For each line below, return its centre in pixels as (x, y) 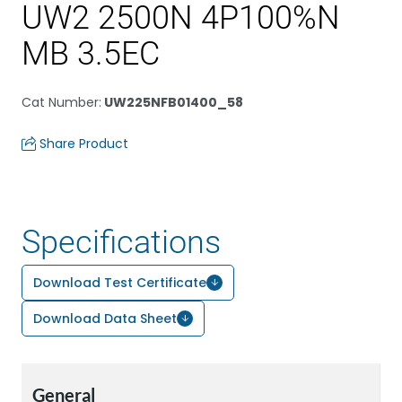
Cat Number (60, 102)
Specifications (121, 242)
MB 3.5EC (91, 54)
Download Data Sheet (105, 319)
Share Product (84, 144)
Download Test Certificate (120, 283)
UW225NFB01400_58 (172, 102)
